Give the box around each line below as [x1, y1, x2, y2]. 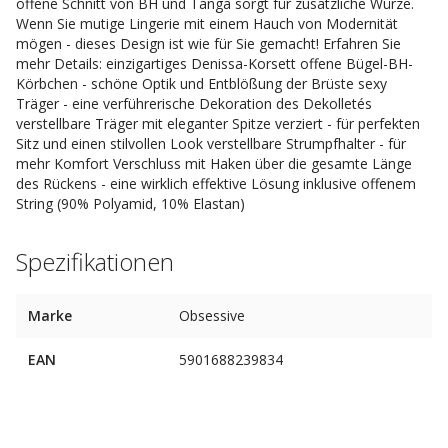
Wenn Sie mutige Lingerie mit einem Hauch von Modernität [16, 14, 398, 33]
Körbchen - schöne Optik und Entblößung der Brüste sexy [16, 74, 387, 93]
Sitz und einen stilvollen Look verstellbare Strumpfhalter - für [16, 134, 406, 153]
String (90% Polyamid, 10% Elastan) [16, 194, 245, 213]
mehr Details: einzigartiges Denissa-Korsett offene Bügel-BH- [16, 54, 413, 73]
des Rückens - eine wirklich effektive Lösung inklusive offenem [16, 174, 416, 193]
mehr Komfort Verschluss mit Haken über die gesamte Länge [16, 154, 412, 173]
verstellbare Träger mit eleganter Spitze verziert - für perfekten [16, 114, 420, 133]
